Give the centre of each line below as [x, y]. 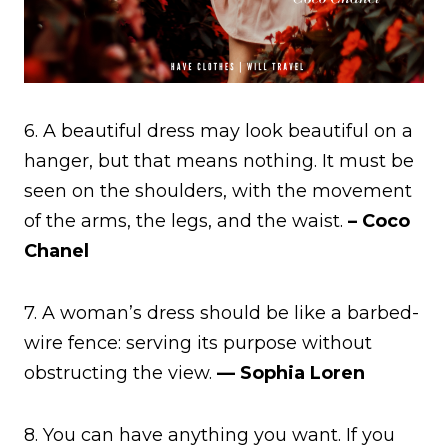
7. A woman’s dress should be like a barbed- [221, 312]
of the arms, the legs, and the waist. [183, 220]
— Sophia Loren [291, 372]
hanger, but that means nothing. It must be [219, 160]
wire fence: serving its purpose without [198, 342]
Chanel [56, 250]
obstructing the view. [120, 372]
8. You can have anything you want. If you [209, 434]
